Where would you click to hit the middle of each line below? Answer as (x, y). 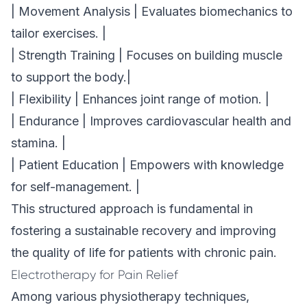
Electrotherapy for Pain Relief (95, 275)
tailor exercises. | (59, 33)
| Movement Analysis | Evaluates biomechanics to (152, 11)
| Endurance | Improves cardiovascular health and (151, 121)
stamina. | (38, 143)
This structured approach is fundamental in (132, 209)
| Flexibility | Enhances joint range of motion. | (140, 99)
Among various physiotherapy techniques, (130, 296)
